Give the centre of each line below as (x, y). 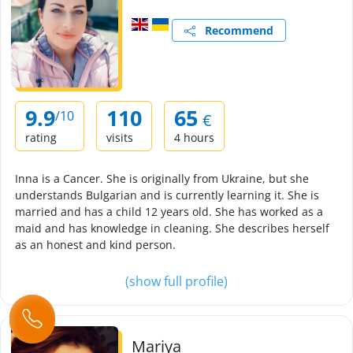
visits (120, 137)
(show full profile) (176, 281)
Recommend (234, 30)
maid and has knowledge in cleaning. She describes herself (172, 228)
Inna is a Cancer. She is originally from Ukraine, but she (162, 178)
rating (41, 137)
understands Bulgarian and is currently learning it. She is (167, 195)
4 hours (194, 137)
